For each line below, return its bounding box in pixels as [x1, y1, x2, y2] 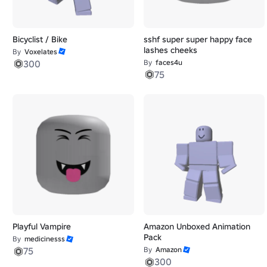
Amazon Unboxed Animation [143, 221, 250, 232]
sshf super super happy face [143, 33, 252, 45]
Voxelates [24, 46, 57, 56]
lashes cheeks [143, 44, 197, 55]
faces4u [155, 57, 182, 67]
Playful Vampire [13, 221, 71, 232]
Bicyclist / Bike [13, 33, 67, 45]
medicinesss [24, 234, 65, 244]
